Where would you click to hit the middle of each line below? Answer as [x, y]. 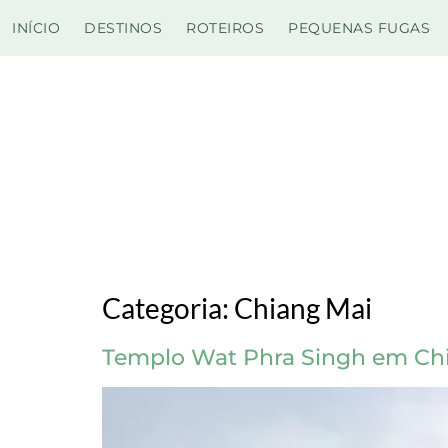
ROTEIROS [225, 28]
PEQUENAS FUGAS [359, 28]
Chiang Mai [303, 308]
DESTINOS [123, 28]
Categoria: [168, 308]
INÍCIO [36, 28]
